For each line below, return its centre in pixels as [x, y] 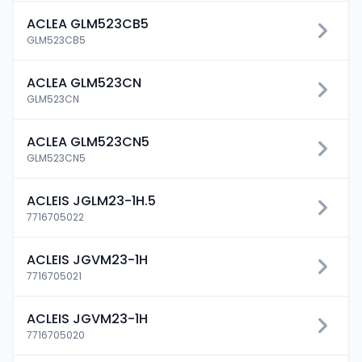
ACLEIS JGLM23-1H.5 [91, 201]
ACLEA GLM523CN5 [88, 142]
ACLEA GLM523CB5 [88, 24]
